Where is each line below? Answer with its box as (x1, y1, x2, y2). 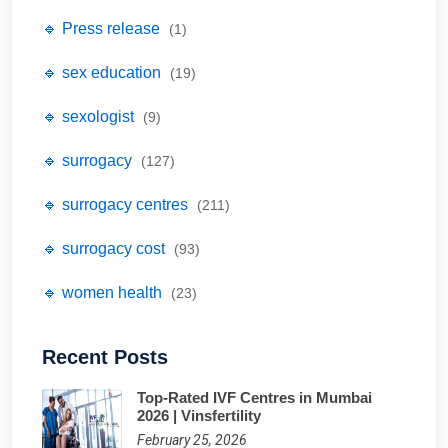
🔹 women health (42, 283, 166, 301)
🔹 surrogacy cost (42, 239, 169, 257)
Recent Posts (42, 345, 168, 368)
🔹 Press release (42, 19, 164, 37)
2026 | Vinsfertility (137, 406, 261, 424)
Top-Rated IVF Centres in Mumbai (137, 388, 372, 406)
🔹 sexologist (42, 107, 138, 125)
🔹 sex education (42, 63, 165, 81)
